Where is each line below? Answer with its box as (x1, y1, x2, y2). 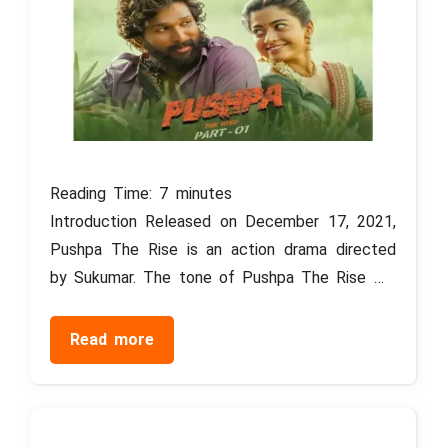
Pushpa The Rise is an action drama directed (50, 239, 396, 259)
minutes (175, 183, 232, 203)
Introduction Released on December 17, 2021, (50, 211, 396, 231)
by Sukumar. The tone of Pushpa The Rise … (50, 267, 384, 287)
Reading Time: (50, 183, 160, 203)
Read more (70, 329, 155, 349)
